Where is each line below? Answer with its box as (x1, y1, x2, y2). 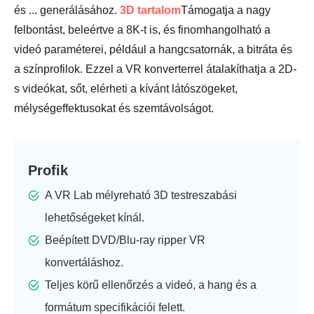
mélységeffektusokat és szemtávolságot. (14, 102, 214, 114)
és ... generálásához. (14, 4, 120, 16)
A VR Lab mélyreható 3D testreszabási (45, 189, 237, 201)
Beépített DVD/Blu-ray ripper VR (45, 233, 205, 246)
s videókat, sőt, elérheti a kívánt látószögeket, (14, 82, 238, 95)
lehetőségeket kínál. (45, 211, 144, 224)
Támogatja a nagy (181, 4, 271, 16)
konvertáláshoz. (45, 256, 123, 268)
